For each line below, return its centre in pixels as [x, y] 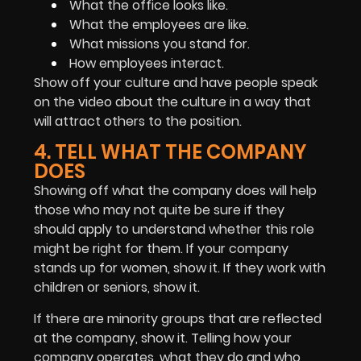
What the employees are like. [158, 25]
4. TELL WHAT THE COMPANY [170, 152]
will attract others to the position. [138, 122]
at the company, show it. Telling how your [163, 338]
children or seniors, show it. [117, 288]
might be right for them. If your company [161, 249]
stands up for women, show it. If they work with [180, 268]
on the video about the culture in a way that [172, 102]
